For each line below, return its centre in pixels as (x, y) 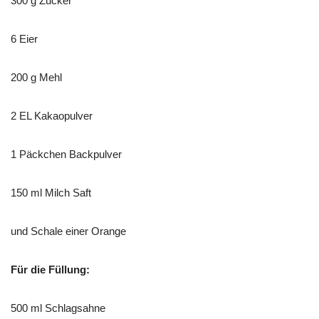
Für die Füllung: (50, 270)
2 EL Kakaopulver (52, 116)
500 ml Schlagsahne (58, 308)
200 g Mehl (36, 77)
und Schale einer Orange (68, 231)
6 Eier (24, 39)
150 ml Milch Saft (51, 193)
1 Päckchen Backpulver (66, 154)
